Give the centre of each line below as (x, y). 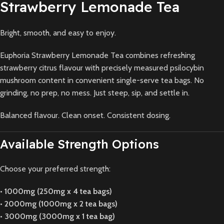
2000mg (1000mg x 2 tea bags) (61, 204)
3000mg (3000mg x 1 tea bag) (60, 216)
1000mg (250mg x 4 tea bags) (58, 191)
